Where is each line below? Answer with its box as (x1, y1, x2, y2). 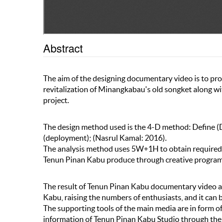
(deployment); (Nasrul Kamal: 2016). (43, 133, 166, 142)
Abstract (43, 40, 83, 55)
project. (43, 95, 69, 105)
